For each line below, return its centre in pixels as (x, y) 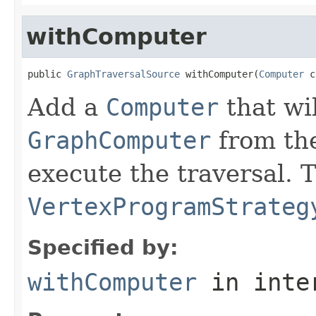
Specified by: (103, 247)
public (47, 74)
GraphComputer (119, 140)
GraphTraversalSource (123, 74)
